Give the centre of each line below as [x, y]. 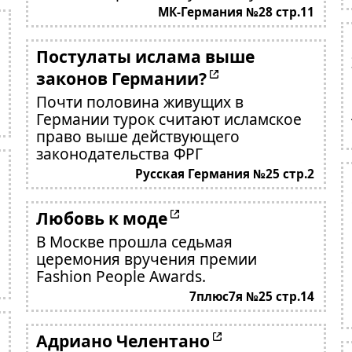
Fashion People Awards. [121, 276]
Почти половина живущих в [139, 102]
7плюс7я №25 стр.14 [252, 297]
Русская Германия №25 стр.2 [225, 174]
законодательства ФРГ [119, 154]
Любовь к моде [101, 218]
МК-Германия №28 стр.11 [236, 12]
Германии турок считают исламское [169, 119]
